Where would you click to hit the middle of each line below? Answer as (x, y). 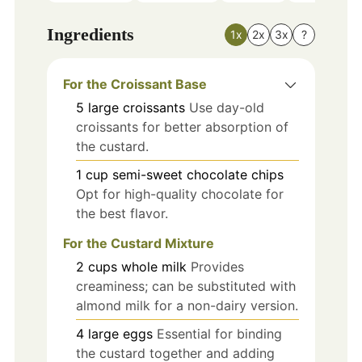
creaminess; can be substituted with (185, 286)
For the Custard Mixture (138, 244)
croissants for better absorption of (182, 127)
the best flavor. (122, 214)
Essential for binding (219, 334)
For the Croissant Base (135, 84)
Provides (217, 267)
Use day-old (226, 108)
